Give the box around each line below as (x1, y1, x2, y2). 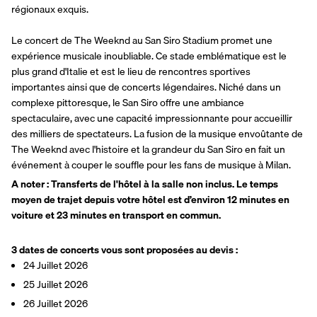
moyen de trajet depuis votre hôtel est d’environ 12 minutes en (11, 191, 289, 207)
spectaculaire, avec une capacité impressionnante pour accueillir (11, 110, 292, 126)
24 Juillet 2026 (23, 257, 88, 273)
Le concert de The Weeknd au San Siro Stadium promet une (11, 32, 272, 48)
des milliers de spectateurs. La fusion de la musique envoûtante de (11, 125, 303, 142)
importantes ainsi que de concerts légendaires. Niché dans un (11, 79, 281, 95)
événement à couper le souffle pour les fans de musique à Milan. (11, 156, 291, 173)
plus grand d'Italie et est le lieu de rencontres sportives (11, 63, 250, 79)
